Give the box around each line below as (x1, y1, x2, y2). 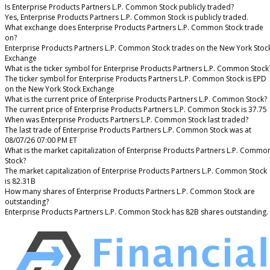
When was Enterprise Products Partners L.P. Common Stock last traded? (5, 115, 248, 125)
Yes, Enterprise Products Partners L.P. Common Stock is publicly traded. (5, 12, 248, 23)
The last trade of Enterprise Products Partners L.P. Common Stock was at (5, 125, 251, 136)
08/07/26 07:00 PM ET (5, 135, 77, 146)
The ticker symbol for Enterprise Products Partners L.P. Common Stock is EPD (5, 74, 266, 84)
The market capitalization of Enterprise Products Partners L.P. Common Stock (5, 166, 267, 177)
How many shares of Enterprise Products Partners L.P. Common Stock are (5, 186, 255, 197)
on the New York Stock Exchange (5, 84, 115, 95)
